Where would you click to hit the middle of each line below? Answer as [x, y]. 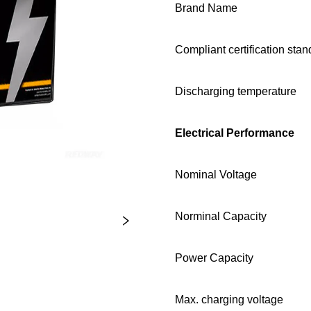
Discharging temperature [236, 92]
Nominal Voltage [216, 175]
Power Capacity [215, 258]
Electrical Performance [235, 133]
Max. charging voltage [229, 300]
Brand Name [207, 8]
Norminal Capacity [221, 217]
